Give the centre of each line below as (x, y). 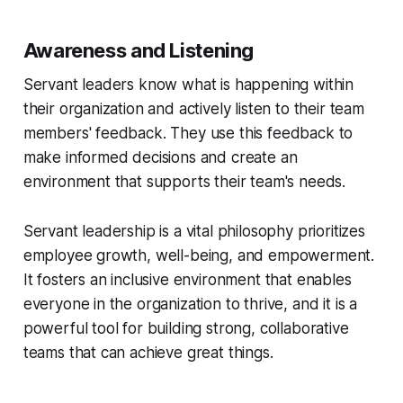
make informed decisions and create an (160, 158)
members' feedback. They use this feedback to (188, 134)
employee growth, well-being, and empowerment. (199, 256)
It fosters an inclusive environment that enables (187, 280)
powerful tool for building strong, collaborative (186, 329)
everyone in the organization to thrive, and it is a (190, 304)
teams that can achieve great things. (148, 353)
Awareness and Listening (139, 51)
